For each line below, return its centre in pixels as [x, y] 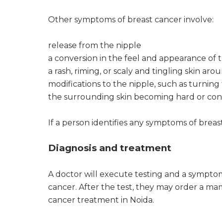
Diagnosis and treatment [110, 148]
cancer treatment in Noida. [101, 200]
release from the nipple [95, 45]
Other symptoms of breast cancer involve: [131, 19]
